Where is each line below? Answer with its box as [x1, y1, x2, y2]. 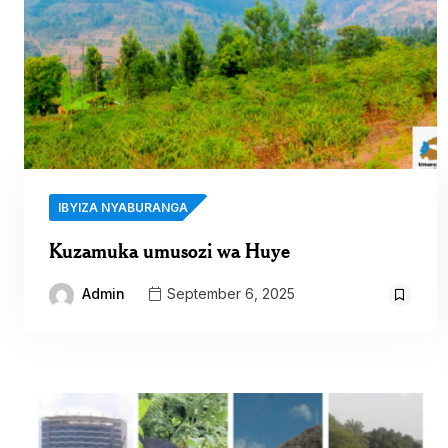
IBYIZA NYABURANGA [58, 200, 188, 216]
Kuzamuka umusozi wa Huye [49, 238, 290, 264]
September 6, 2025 [163, 285, 295, 303]
